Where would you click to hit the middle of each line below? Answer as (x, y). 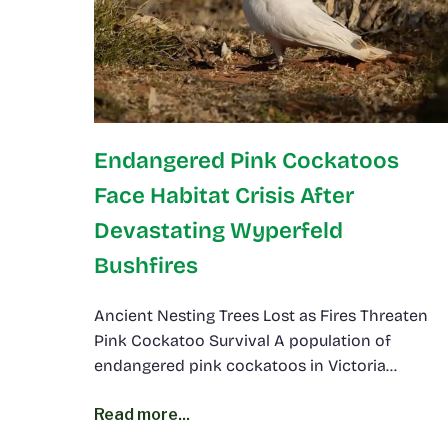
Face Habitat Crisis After (224, 195)
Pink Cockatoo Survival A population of (242, 340)
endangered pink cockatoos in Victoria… (245, 365)
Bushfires (146, 265)
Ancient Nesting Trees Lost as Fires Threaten (261, 315)
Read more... (142, 414)
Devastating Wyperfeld (218, 230)
